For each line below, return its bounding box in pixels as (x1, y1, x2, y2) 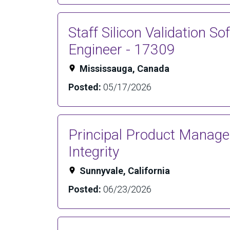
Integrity (68, 143, 119, 160)
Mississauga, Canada (80, 63, 169, 74)
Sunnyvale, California (80, 165, 170, 176)
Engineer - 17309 (68, 41, 175, 58)
